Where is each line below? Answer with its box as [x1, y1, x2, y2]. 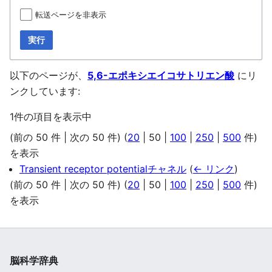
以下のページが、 [10, 69, 87, 82]
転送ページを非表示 [35, 10, 106, 20]
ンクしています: [10, 85, 80, 98]
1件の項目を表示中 [10, 110, 92, 123]
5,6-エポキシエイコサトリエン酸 [87, 69, 234, 82]
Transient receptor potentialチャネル [19, 163, 186, 175]
